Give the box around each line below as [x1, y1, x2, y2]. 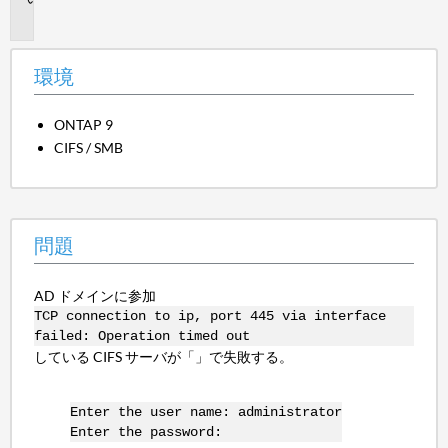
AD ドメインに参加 [33, 286, 156, 304]
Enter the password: [69, 423, 222, 440]
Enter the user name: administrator [69, 403, 342, 420]
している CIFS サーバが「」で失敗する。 [33, 347, 293, 365]
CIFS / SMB [54, 139, 124, 157]
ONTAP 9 [54, 115, 114, 133]
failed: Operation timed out [33, 327, 250, 344]
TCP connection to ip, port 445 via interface [33, 307, 386, 324]
